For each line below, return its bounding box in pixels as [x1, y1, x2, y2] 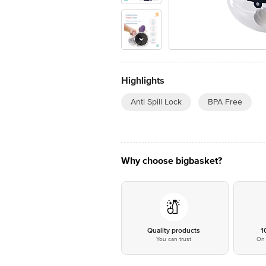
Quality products [147, 226, 200, 235]
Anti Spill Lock [131, 97, 182, 107]
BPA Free [208, 97, 242, 107]
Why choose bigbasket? [121, 155, 222, 167]
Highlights [121, 75, 164, 87]
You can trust [156, 236, 191, 243]
